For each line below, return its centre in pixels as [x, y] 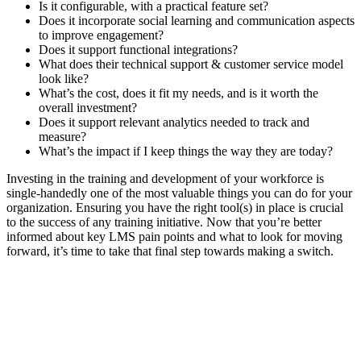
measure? [62, 136]
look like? [64, 78]
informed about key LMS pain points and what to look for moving [174, 236]
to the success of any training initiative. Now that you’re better [164, 222]
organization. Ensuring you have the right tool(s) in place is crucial [175, 207]
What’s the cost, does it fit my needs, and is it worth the [178, 93]
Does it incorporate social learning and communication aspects [197, 20]
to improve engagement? [101, 35]
